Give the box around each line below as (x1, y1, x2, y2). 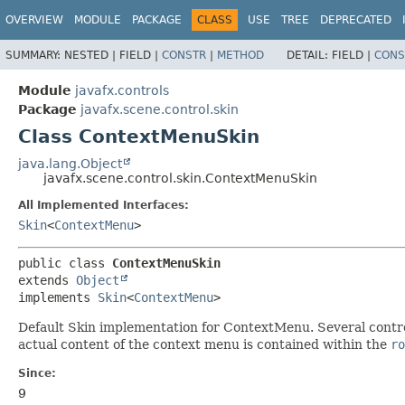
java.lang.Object (18, 155, 122, 171)
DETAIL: (287, 48, 332, 61)
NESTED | (64, 48, 119, 61)
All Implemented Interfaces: (18, 198, 189, 212)
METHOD (217, 48, 264, 61)
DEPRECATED (320, 14, 391, 26)
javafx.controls (75, 82, 169, 98)
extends (18, 272, 76, 287)
